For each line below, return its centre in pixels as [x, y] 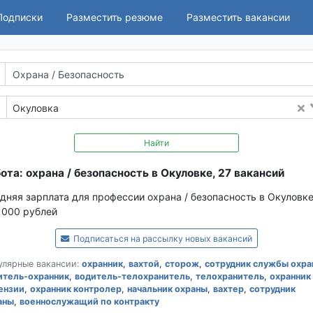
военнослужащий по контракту [89, 302]
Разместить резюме [115, 17]
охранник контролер [75, 289]
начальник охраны [167, 289]
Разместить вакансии [238, 17]
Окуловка [36, 108]
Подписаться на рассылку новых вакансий [162, 239]
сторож [182, 264]
